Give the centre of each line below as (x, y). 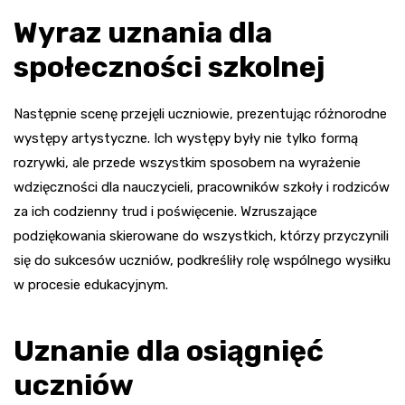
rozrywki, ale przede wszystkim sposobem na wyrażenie (187, 162)
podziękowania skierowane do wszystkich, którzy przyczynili (201, 235)
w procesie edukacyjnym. (91, 284)
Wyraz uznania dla (143, 32)
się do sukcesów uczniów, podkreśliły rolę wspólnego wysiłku (202, 260)
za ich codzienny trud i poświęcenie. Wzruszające (165, 211)
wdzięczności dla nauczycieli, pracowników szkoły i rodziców (202, 187)
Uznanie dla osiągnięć (169, 350)
